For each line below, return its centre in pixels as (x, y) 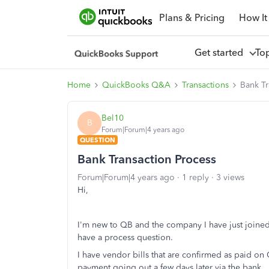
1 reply (195, 177)
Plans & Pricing (192, 17)
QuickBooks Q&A (136, 85)
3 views (230, 177)
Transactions (205, 85)
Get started (221, 52)
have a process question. (126, 237)
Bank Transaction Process (147, 159)
